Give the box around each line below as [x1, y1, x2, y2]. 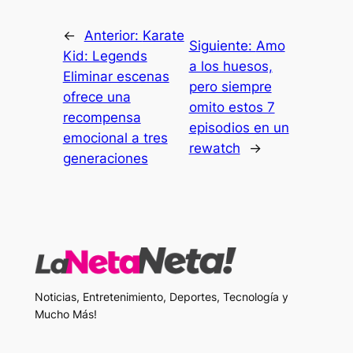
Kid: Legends [62, 48, 147, 65]
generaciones [62, 150, 148, 167]
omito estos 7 [188, 99, 275, 116]
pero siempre [188, 79, 272, 95]
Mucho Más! [34, 307, 97, 321]
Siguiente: [188, 38, 256, 54]
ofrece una [62, 89, 131, 106]
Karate [142, 28, 184, 44]
